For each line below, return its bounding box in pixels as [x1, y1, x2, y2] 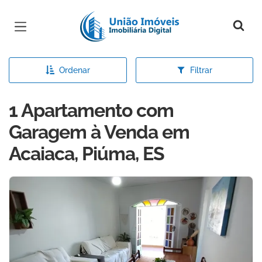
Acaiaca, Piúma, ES [9, 143, 164, 164]
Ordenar [58, 65, 90, 75]
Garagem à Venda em [9, 121, 189, 143]
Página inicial [80, 11, 150, 25]
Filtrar [189, 65, 212, 75]
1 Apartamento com [9, 99, 174, 121]
